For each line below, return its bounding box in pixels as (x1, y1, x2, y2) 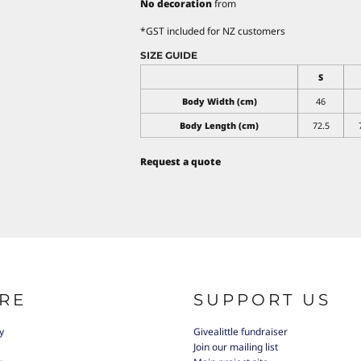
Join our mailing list (193, 340, 278, 355)
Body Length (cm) (180, 118, 259, 131)
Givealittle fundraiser (193, 325, 288, 339)
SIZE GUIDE (140, 48, 197, 61)
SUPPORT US (193, 290, 331, 310)
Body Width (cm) (181, 94, 257, 107)
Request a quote (140, 154, 221, 168)
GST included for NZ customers (146, 23, 285, 38)
